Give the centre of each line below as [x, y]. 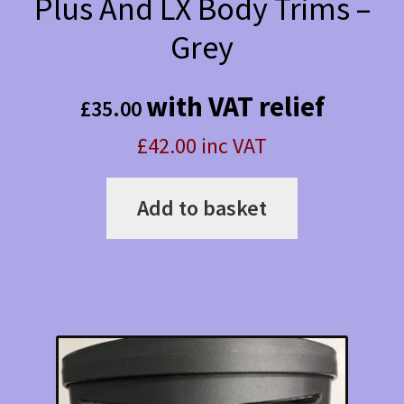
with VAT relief [235, 107]
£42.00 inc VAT [202, 146]
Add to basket [202, 208]
